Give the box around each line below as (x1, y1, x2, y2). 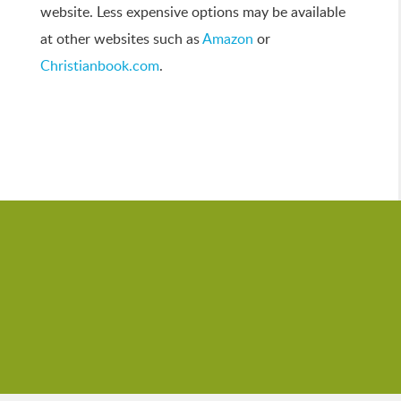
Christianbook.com (40, 59, 159, 73)
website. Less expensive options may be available (40, 5, 346, 20)
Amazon (202, 32, 253, 47)
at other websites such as (40, 32, 202, 47)
